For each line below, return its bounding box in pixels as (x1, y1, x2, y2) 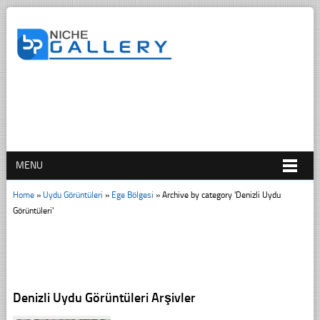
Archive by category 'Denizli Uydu (161, 189, 281, 200)
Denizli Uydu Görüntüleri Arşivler (12, 289, 196, 306)
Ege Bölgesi (111, 189, 154, 200)
